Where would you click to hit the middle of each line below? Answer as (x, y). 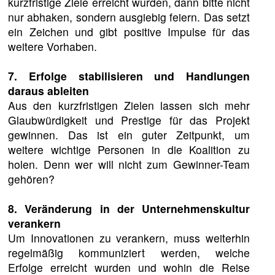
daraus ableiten (49, 91)
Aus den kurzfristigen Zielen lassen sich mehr (129, 106)
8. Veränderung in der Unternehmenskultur (129, 209)
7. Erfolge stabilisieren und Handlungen (129, 76)
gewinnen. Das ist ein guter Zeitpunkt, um (129, 135)
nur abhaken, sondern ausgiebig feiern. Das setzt (129, 17)
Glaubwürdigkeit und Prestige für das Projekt (129, 120)
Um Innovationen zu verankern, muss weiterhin (129, 238)
